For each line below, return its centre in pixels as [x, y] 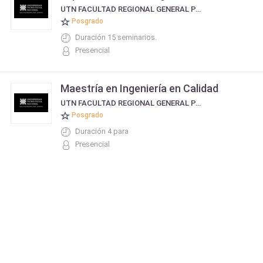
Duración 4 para [102, 131]
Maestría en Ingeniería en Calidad [139, 88]
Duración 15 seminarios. [116, 37]
